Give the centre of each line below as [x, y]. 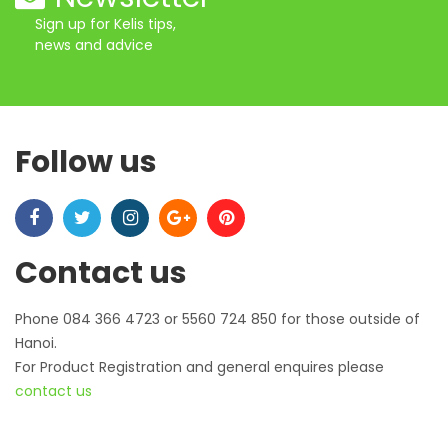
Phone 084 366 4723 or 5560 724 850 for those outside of [217, 318]
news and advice [94, 44]
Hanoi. [36, 342]
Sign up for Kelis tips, [105, 23]
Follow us [86, 161]
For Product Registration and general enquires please [199, 366]
